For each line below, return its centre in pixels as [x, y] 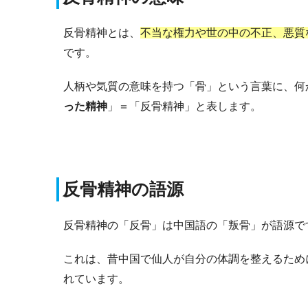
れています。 [96, 278]
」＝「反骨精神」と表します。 [184, 106]
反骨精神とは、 [102, 32]
